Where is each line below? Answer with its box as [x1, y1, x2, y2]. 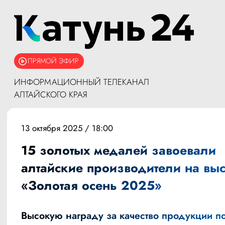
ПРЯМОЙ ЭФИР [27, 56, 79, 66]
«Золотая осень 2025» [21, 176, 162, 195]
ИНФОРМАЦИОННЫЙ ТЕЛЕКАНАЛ [14, 76, 149, 88]
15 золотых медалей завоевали [21, 141, 216, 160]
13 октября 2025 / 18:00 [21, 122, 113, 135]
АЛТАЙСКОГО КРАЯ [14, 88, 87, 101]
